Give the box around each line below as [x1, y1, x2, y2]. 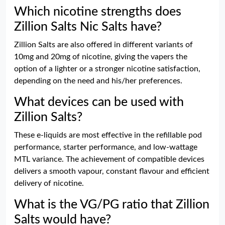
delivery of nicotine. [14, 179, 84, 187]
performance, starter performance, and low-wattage [14, 143, 197, 151]
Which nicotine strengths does [14, 6, 181, 18]
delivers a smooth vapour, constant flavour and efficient [14, 167, 209, 175]
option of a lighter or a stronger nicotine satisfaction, [14, 65, 200, 73]
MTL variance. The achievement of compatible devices [14, 155, 204, 163]
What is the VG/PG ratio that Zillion [14, 198, 209, 211]
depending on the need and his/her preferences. [14, 77, 182, 85]
